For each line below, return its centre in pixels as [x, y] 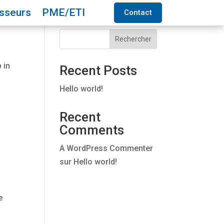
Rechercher [133, 39]
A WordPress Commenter [106, 148]
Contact [138, 12]
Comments [92, 130]
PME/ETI [63, 12]
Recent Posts [98, 70]
